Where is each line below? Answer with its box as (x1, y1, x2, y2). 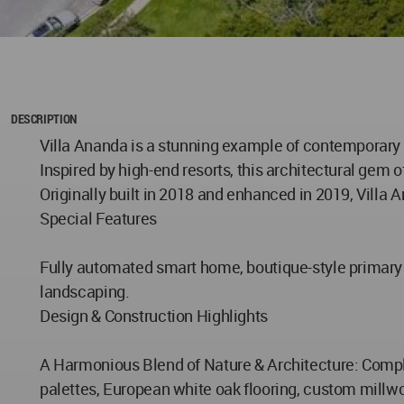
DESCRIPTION (11, 110, 77, 128)
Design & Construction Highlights (40, 305, 268, 327)
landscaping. (40, 280, 130, 303)
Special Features (40, 207, 157, 230)
